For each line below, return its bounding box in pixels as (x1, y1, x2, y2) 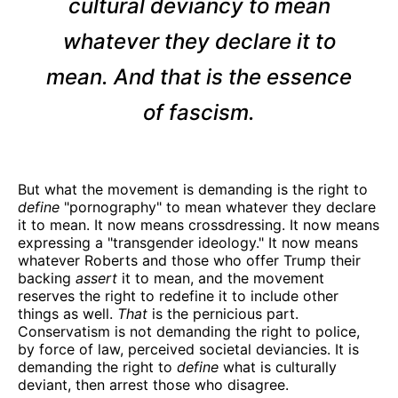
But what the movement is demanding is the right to (18, 179, 368, 198)
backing (18, 268, 76, 287)
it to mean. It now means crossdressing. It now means (18, 215, 379, 234)
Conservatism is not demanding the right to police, (18, 322, 360, 340)
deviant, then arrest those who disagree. (18, 375, 289, 394)
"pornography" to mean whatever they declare (60, 197, 376, 216)
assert (76, 268, 117, 287)
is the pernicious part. (147, 304, 298, 322)
